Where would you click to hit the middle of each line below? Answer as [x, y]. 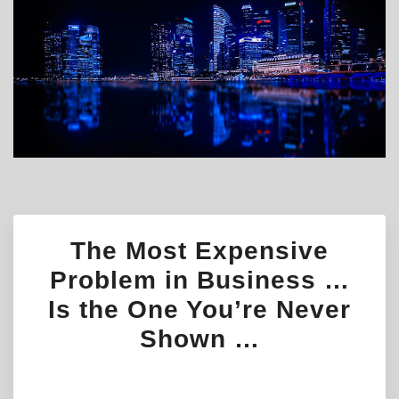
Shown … [199, 339]
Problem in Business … [199, 280]
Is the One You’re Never [199, 309]
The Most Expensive [199, 251]
